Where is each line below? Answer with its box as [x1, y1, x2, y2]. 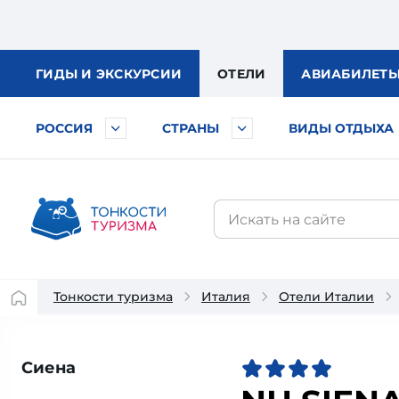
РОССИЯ [36, 120, 93, 136]
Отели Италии [279, 289, 374, 305]
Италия [201, 289, 250, 305]
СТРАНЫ [162, 120, 219, 136]
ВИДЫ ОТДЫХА [289, 120, 394, 136]
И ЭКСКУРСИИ [81, 66, 182, 82]
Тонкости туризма [53, 289, 173, 305]
